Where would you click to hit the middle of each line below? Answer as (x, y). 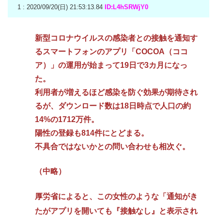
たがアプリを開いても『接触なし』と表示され (116, 211)
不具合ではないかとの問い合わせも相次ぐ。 (112, 146)
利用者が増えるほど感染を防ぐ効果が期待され (116, 92)
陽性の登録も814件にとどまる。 (92, 133)
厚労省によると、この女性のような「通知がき (116, 197)
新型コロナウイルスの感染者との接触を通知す (116, 38)
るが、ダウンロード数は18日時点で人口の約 (113, 106)
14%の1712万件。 (67, 119)
